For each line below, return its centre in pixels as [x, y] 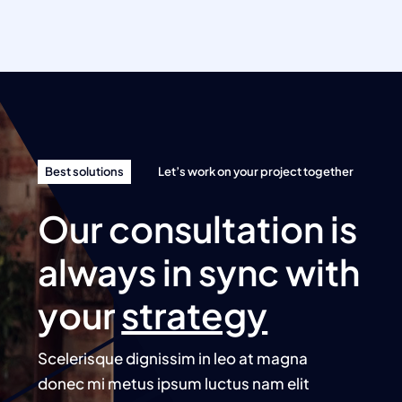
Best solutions [85, 172]
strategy [195, 315]
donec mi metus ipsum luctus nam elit [174, 384]
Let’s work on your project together [255, 172]
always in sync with [199, 272]
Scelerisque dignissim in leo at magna [173, 358]
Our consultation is [198, 229]
